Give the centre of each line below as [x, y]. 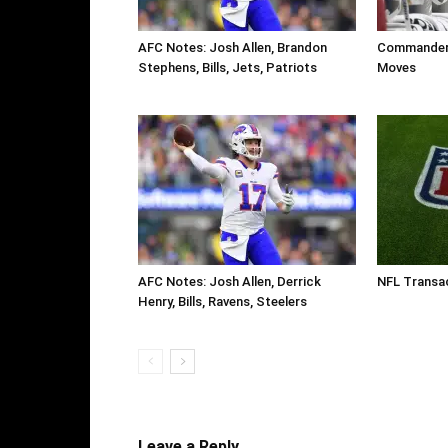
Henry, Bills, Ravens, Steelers [222, 301]
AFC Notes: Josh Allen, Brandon [232, 47]
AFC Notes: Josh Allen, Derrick [229, 281]
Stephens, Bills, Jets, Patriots [227, 67]
